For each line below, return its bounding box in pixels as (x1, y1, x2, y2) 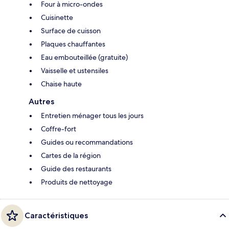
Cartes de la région (41, 151, 101, 161)
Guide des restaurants (41, 164, 111, 174)
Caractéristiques (25, 211, 88, 221)
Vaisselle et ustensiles (41, 66, 108, 76)
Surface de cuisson (41, 26, 101, 36)
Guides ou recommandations (41, 138, 133, 147)
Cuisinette (41, 13, 73, 22)
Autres (29, 97, 54, 107)
